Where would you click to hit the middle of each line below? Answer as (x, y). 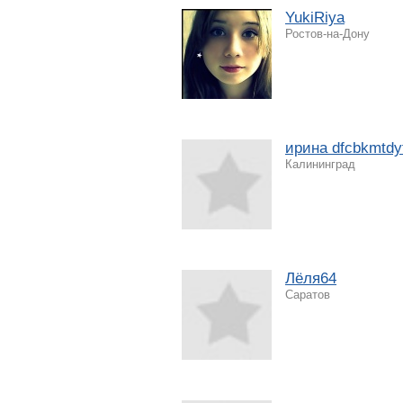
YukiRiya (315, 17)
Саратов (308, 294)
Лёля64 (311, 278)
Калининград (320, 164)
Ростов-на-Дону (327, 33)
